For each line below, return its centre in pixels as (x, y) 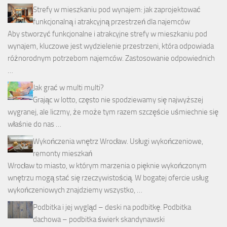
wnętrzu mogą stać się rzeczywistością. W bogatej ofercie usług (108, 178)
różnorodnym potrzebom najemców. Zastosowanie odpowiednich (111, 59)
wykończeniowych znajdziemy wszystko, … (75, 190)
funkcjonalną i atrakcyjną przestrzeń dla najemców (111, 22)
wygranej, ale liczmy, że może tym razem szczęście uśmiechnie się (113, 112)
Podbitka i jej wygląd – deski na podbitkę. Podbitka (112, 207)
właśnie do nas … (34, 124)
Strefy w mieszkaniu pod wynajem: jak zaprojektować (117, 10)
